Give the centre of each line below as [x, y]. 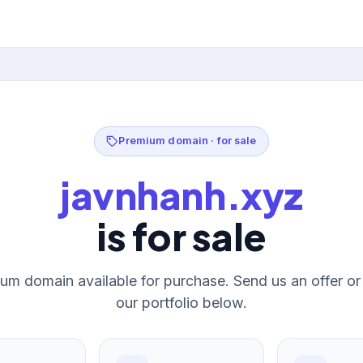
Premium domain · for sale [188, 141]
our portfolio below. [181, 302]
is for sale [181, 235]
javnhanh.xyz [181, 194]
